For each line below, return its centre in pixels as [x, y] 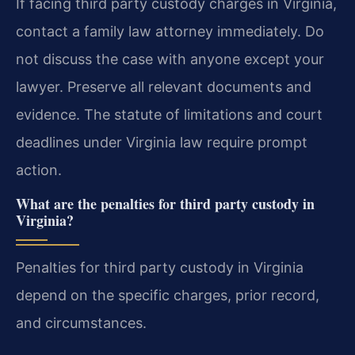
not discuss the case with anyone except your [170, 59]
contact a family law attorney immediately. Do [170, 32]
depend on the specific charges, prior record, [168, 296]
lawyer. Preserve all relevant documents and [164, 87]
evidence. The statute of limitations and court [169, 115]
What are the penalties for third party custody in [165, 204]
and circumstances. [81, 323]
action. [39, 170]
